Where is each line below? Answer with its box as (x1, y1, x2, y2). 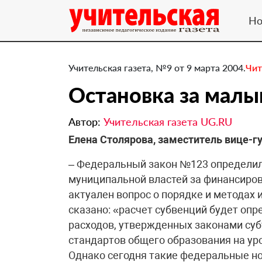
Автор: (68, 115, 104, 128)
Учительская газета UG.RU (104, 115, 232, 128)
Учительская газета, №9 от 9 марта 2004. (68, 62, 246, 73)
